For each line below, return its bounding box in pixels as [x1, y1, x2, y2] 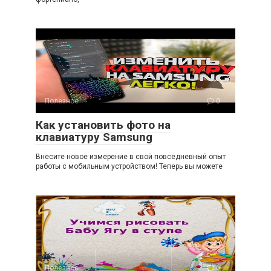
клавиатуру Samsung [36, 130, 152, 144]
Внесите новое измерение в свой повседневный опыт [36, 152, 226, 161]
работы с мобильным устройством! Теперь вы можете [36, 162, 223, 171]
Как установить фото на [36, 118, 171, 132]
